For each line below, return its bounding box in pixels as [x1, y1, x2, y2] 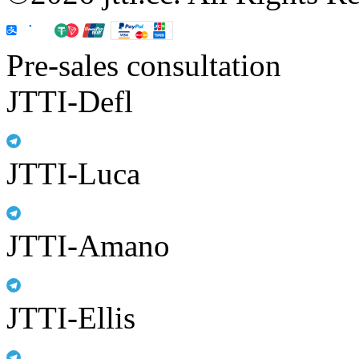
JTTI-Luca [6, 155, 140, 191]
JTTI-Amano [6, 228, 170, 263]
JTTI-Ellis [6, 300, 135, 335]
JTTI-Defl [6, 83, 133, 119]
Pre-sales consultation [6, 47, 281, 83]
